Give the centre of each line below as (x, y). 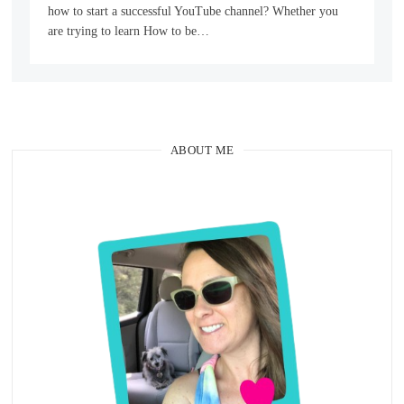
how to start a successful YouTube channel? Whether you (193, 12)
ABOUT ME (202, 151)
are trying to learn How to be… (129, 32)
